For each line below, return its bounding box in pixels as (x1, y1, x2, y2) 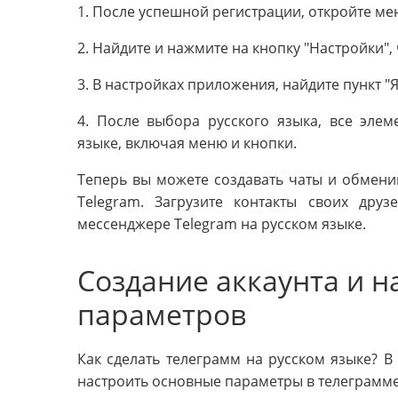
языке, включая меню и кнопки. (77, 132, 297, 153)
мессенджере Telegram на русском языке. (77, 213, 366, 234)
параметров (77, 294, 246, 333)
